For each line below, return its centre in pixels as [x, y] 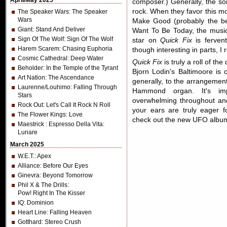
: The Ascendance [70, 78]
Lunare [28, 132]
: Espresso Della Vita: [75, 124]
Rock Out [30, 105]
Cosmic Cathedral [43, 58]
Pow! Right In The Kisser [51, 193]
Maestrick [32, 124]
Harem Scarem [39, 49]
